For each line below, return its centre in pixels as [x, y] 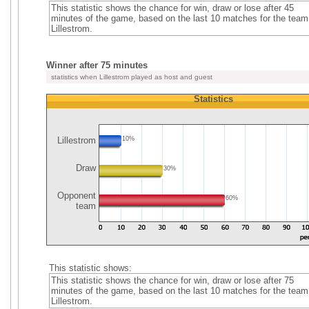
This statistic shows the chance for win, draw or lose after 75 [172, 280]
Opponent [75, 196]
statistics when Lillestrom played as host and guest [131, 77]
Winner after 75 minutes [97, 65]
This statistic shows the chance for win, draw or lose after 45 [172, 8]
